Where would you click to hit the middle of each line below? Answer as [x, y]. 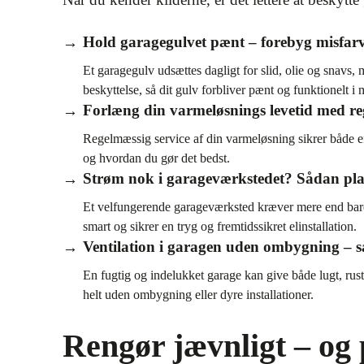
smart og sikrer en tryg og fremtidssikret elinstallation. [220, 226]
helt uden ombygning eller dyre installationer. [198, 295]
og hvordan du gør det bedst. [156, 158]
